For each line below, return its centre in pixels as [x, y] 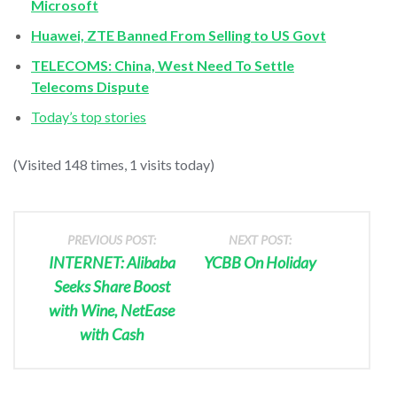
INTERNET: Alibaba [112, 262]
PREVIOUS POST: [112, 239]
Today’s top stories [89, 116]
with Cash [112, 334]
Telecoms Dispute [90, 86]
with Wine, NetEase [112, 310]
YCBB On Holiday [261, 262]
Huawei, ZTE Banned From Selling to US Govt [179, 35]
